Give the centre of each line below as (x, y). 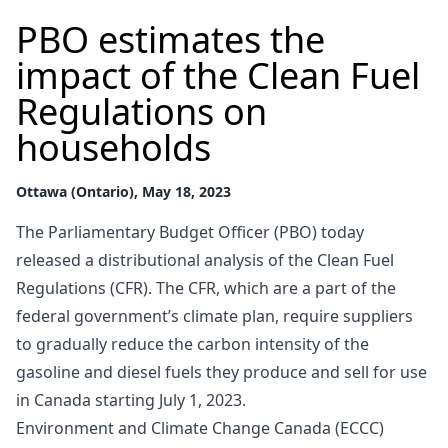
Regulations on (141, 111)
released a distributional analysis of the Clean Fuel (205, 259)
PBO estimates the (170, 39)
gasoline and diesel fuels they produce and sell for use (221, 371)
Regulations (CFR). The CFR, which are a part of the (206, 287)
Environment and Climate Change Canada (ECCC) (200, 427)
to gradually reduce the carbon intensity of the (192, 343)
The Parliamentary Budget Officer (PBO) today (190, 231)
